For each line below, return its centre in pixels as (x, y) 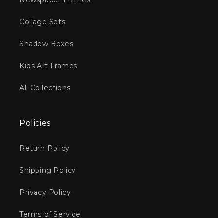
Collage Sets (43, 22)
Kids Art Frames (48, 66)
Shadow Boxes (46, 44)
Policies (35, 123)
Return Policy (45, 149)
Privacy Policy (45, 192)
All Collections (45, 88)
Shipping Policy (48, 171)
